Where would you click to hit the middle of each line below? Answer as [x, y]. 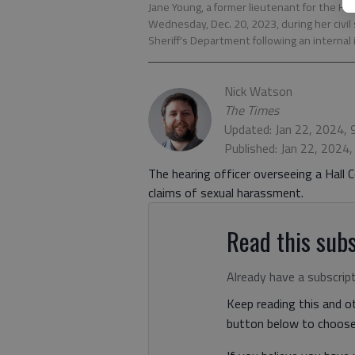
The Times [252, 110]
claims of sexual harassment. [226, 193]
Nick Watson [258, 91]
